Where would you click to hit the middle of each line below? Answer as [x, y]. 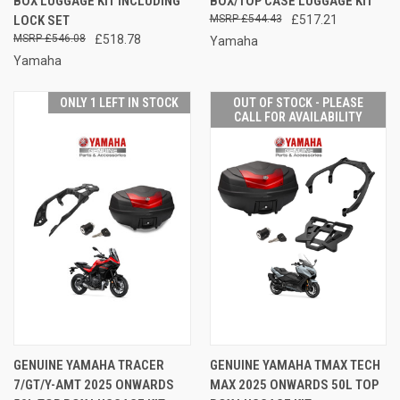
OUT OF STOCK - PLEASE [298, 102]
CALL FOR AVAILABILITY [298, 117]
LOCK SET [42, 20]
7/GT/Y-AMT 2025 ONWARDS [94, 384]
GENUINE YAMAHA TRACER [89, 365]
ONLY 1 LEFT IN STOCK [119, 102]
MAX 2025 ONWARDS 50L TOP [294, 384]
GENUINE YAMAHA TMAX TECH [295, 365]
